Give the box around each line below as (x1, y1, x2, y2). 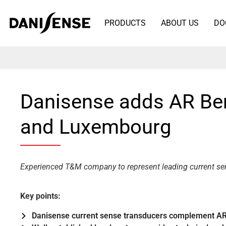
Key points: (20, 191, 61, 201)
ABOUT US (160, 18, 199, 28)
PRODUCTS (104, 18, 146, 28)
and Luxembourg (20, 115, 171, 139)
